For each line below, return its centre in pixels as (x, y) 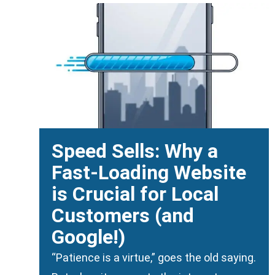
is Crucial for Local (135, 194)
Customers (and (123, 216)
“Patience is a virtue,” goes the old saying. (154, 258)
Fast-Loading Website (149, 173)
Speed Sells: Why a (135, 151)
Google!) (88, 237)
